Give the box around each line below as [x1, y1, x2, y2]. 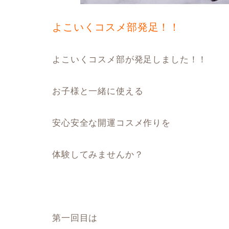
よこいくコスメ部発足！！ [52, 21, 180, 33]
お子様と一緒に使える [52, 86, 144, 96]
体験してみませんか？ [52, 150, 144, 159]
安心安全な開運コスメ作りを [52, 118, 171, 128]
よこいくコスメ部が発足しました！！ [52, 55, 208, 64]
